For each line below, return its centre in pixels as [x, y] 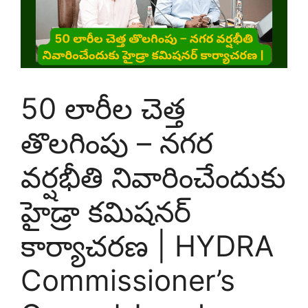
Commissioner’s [128, 280]
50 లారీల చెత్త [103, 108]
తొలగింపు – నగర [117, 142]
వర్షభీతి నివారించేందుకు [153, 177]
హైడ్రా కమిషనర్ [106, 211]
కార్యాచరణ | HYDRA [147, 245]
